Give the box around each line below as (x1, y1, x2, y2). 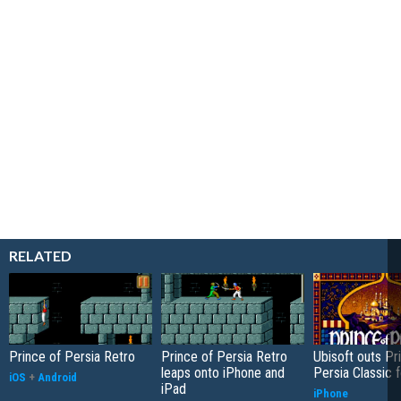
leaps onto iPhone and (161, 363, 285, 381)
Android (38, 370, 77, 384)
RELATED (9, 246, 72, 264)
